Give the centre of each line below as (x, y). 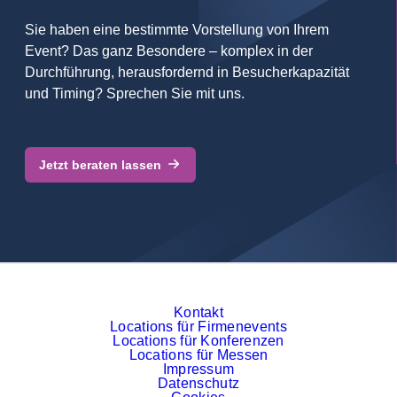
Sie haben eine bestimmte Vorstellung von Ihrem (177, 29)
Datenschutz (198, 384)
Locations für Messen (198, 355)
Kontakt (198, 313)
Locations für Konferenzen (198, 341)
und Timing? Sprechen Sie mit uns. (135, 93)
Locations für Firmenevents (198, 327)
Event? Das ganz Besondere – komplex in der (169, 51)
